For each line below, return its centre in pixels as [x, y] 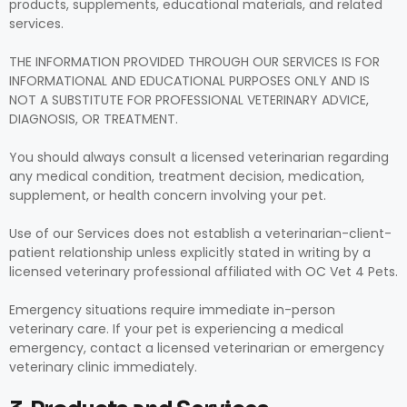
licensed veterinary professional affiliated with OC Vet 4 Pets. [203, 272]
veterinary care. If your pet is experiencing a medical [176, 329]
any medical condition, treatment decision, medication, [187, 176]
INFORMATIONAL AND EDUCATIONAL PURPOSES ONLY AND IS [189, 81]
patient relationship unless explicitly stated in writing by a [190, 253]
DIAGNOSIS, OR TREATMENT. [94, 119]
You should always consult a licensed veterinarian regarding [199, 157]
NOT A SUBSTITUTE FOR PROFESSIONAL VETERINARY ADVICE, [189, 100]
